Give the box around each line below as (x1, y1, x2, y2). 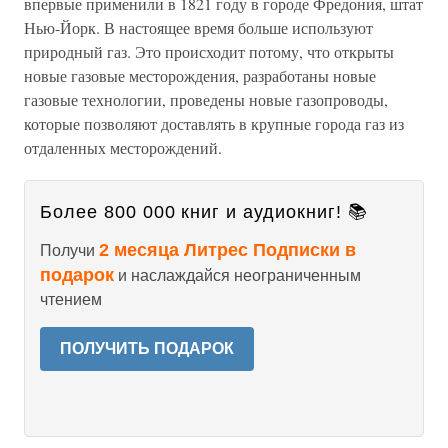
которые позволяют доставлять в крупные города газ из (24, 113, 404, 134)
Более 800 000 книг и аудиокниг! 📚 (40, 202, 368, 222)
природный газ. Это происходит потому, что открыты (24, 41, 394, 62)
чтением (40, 291, 102, 308)
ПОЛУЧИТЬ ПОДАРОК (60, 340, 234, 357)
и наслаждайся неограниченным (114, 267, 361, 284)
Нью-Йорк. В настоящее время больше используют (24, 17, 373, 38)
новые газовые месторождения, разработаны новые (24, 65, 376, 86)
